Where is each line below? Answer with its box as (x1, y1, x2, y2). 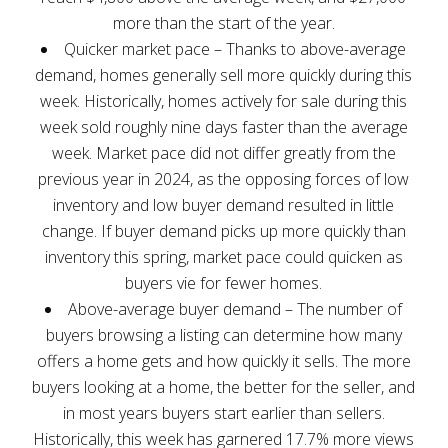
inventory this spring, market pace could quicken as (44, 245, 403, 268)
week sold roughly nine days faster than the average (39, 115, 408, 138)
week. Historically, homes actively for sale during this (40, 89, 408, 112)
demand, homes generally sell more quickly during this (35, 63, 413, 86)
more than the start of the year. (112, 11, 335, 34)
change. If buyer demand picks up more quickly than (41, 219, 406, 242)
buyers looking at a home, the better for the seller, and (32, 375, 416, 398)
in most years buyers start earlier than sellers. (62, 401, 385, 424)
